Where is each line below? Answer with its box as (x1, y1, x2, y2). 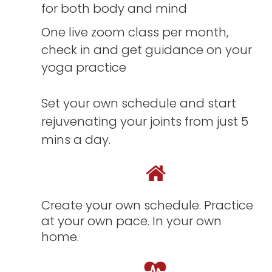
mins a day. (41, 131, 111, 148)
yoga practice (41, 58, 127, 76)
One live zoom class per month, (41, 23, 232, 41)
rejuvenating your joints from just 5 (41, 112, 249, 130)
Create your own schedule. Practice (41, 196, 254, 214)
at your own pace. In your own (41, 212, 222, 229)
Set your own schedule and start (41, 94, 237, 112)
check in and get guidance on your (41, 41, 253, 58)
